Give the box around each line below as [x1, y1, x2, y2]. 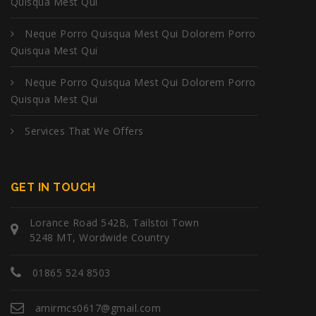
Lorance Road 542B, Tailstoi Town [30, 216, 200, 230]
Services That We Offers [25, 124, 144, 138]
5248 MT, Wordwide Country [30, 231, 169, 245]
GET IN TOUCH [11, 181, 96, 195]
